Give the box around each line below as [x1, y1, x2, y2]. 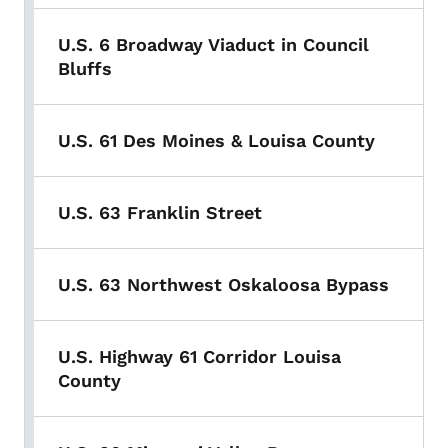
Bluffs [58, 58, 112, 80]
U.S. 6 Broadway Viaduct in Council [58, 34, 369, 56]
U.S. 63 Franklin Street [58, 202, 262, 224]
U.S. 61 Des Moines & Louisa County [58, 130, 375, 152]
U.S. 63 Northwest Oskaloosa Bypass [58, 274, 389, 296]
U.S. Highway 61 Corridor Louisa [58, 346, 341, 368]
